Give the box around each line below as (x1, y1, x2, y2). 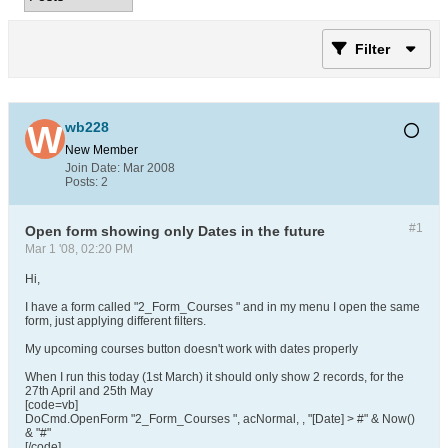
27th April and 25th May (25, 384, 153, 398)
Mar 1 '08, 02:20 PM (25, 242, 133, 256)
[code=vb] (25, 398, 78, 412)
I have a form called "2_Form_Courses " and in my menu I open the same (25, 300, 420, 314)
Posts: (65, 175, 98, 189)
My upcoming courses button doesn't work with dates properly (25, 342, 358, 356)
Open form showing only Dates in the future (25, 223, 325, 239)
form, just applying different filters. (25, 314, 206, 328)
